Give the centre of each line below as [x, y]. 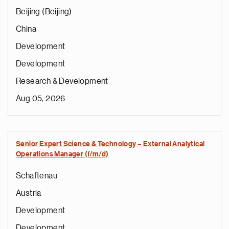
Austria [29, 193]
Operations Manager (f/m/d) [62, 154]
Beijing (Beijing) [44, 12]
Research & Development [62, 81]
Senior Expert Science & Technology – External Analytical [110, 144]
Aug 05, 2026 [41, 99]
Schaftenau [37, 176]
